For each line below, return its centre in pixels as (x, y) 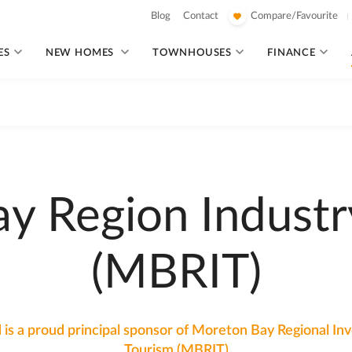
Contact (201, 16)
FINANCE (291, 53)
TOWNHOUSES (192, 53)
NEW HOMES (80, 53)
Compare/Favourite (294, 16)
